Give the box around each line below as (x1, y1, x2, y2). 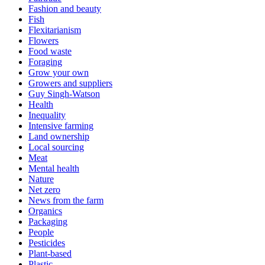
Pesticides (28, 237, 65, 248)
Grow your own (28, 67, 89, 77)
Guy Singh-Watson (28, 88, 100, 99)
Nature (28, 173, 54, 184)
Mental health (28, 163, 79, 173)
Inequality (28, 109, 66, 120)
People (28, 227, 54, 237)
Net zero (28, 184, 60, 195)
